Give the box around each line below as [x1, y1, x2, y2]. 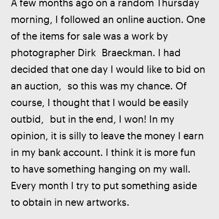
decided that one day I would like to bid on [11, 63, 208, 75]
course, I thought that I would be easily [11, 96, 192, 108]
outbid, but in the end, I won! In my [11, 113, 177, 125]
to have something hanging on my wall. [11, 163, 194, 175]
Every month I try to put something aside [11, 179, 200, 191]
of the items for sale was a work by [11, 30, 171, 42]
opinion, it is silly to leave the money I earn [11, 130, 207, 141]
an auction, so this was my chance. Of [11, 80, 190, 91]
